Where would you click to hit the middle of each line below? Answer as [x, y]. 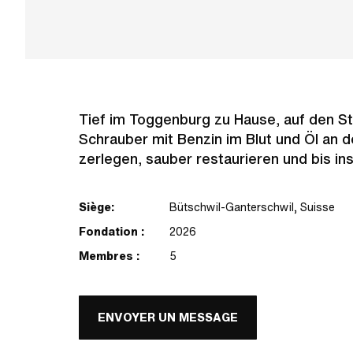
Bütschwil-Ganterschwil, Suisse [252, 207]
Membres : [109, 256]
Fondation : [111, 232]
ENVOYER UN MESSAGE [168, 318]
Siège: [97, 207]
